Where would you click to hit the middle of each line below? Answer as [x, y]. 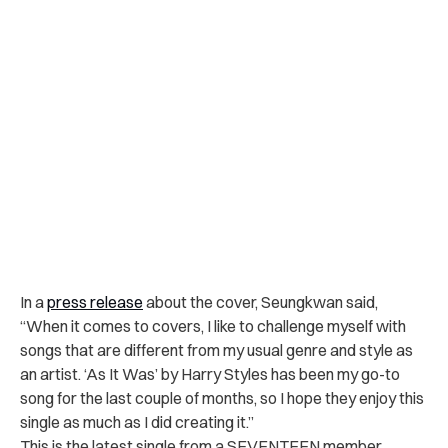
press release [95, 301]
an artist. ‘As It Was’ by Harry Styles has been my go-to [210, 373]
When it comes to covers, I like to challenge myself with [216, 325]
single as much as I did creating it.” [137, 421]
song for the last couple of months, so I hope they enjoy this [222, 397]
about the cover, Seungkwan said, [260, 301]
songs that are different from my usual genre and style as [216, 349]
